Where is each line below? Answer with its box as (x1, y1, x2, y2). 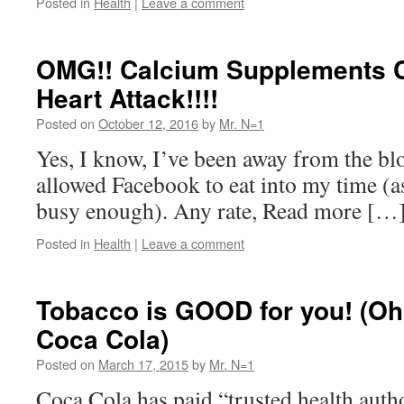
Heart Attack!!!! (36, 79, 218, 116)
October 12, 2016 (98, 114, 198, 133)
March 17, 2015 (98, 354, 188, 373)
